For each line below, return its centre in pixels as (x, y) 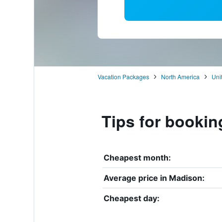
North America (180, 76)
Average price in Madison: (154, 178)
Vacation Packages (123, 76)
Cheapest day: (131, 198)
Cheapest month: (137, 157)
